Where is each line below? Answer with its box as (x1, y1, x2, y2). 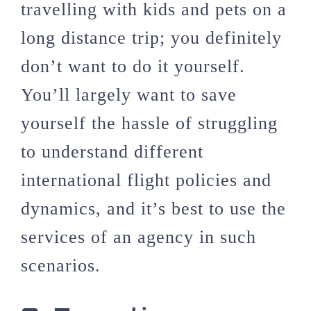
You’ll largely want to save (21, 85, 237, 106)
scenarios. (21, 255, 101, 276)
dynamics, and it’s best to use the (21, 199, 286, 219)
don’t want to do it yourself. (21, 56, 245, 77)
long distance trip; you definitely (21, 28, 282, 49)
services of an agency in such (21, 227, 256, 248)
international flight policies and (21, 170, 271, 191)
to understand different (21, 142, 203, 162)
